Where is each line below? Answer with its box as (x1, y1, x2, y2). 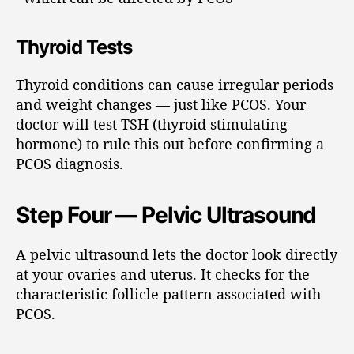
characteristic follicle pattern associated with (16, 284, 321, 303)
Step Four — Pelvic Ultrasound (16, 201, 317, 228)
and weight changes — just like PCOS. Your (16, 95, 306, 114)
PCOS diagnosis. (16, 154, 123, 173)
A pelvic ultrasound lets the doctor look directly (16, 245, 337, 264)
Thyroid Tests (16, 36, 133, 58)
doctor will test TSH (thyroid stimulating (16, 115, 288, 134)
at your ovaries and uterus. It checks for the (16, 265, 310, 284)
